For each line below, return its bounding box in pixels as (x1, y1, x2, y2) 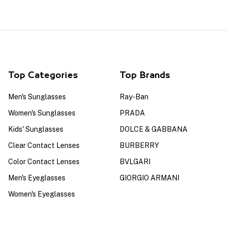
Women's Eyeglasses (8, 190, 75, 198)
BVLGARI (120, 158, 150, 166)
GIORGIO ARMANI (120, 174, 179, 182)
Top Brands (120, 71, 170, 80)
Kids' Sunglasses (8, 125, 63, 133)
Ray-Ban (120, 93, 148, 101)
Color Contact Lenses (8, 158, 80, 166)
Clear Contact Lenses (8, 141, 80, 149)
